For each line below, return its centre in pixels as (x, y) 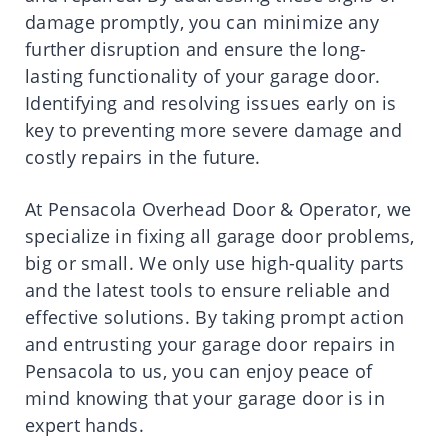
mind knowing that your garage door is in (205, 398)
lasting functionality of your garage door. (203, 76)
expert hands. (84, 425)
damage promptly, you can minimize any (202, 22)
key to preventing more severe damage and (213, 130)
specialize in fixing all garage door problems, (220, 236)
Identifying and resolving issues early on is (211, 103)
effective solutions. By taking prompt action (215, 317)
